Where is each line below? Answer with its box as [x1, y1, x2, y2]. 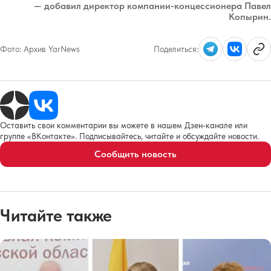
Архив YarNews [24, 44, 80, 54]
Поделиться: [154, 44, 198, 54]
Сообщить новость [94, 148, 177, 160]
